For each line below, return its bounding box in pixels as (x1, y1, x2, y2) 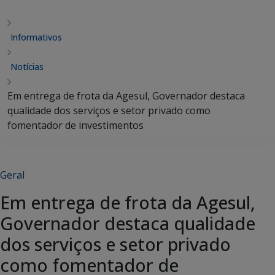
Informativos (10, 31, 62, 43)
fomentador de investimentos (7, 118, 144, 132)
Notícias (10, 61, 44, 72)
